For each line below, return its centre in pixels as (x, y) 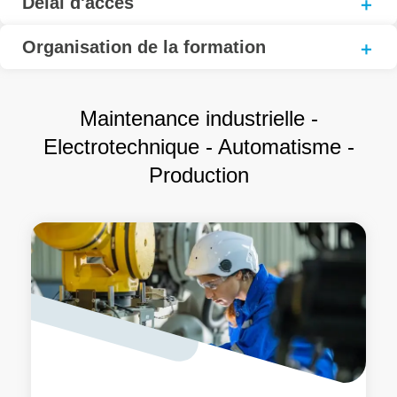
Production (198, 175)
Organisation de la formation (144, 47)
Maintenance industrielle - (198, 118)
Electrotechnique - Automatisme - (198, 147)
